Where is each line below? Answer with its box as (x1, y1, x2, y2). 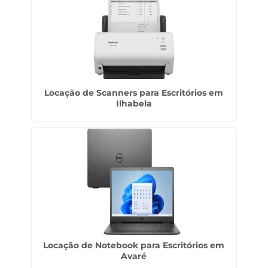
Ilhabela (115, 98, 152, 109)
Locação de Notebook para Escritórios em (43, 240, 225, 251)
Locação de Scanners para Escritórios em (44, 87, 224, 98)
